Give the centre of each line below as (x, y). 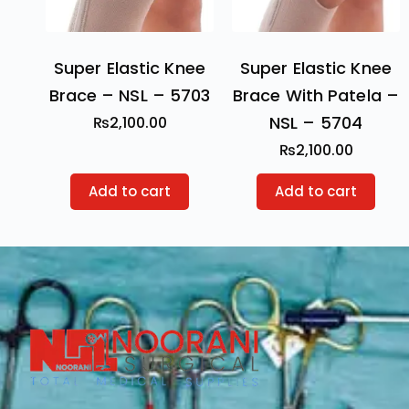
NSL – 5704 (316, 123)
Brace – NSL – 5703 (130, 95)
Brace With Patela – (316, 95)
